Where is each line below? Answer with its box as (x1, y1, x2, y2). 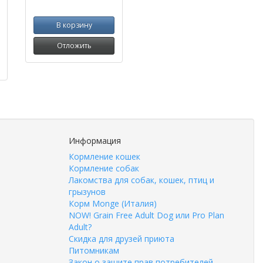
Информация (69, 135, 121, 146)
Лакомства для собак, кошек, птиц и (69, 174, 214, 186)
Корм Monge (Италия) (69, 198, 157, 209)
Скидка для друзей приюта (69, 233, 174, 244)
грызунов (69, 186, 106, 197)
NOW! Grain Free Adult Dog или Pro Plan (69, 210, 224, 221)
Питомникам (69, 245, 119, 256)
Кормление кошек (69, 151, 140, 162)
